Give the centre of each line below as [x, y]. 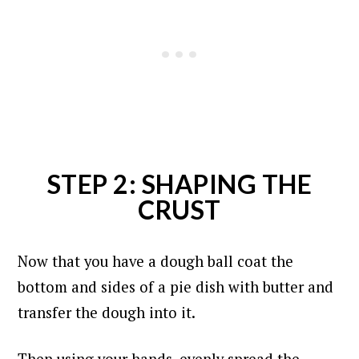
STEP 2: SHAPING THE [179, 184]
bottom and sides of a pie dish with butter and [176, 287]
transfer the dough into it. [109, 313]
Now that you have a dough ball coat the [156, 262]
